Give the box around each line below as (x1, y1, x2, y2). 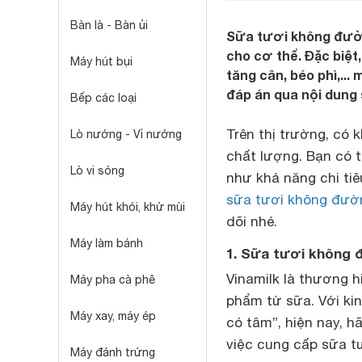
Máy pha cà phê (70, 273, 155, 286)
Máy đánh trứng (70, 346, 155, 359)
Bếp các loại (70, 91, 137, 104)
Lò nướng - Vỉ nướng (70, 128, 182, 141)
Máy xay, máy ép (70, 309, 156, 322)
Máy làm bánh (70, 237, 143, 250)
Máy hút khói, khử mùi (70, 200, 185, 213)
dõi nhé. (226, 213, 277, 229)
